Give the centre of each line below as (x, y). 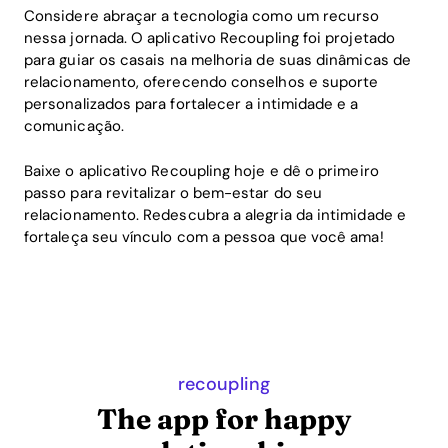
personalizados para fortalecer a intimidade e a (191, 104)
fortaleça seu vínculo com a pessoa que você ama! (204, 236)
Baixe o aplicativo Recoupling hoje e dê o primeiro (201, 170)
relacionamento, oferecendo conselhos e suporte (201, 82)
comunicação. (74, 126)
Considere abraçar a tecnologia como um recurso (202, 16)
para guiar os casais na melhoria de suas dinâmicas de (217, 60)
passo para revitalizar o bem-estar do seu (173, 192)
